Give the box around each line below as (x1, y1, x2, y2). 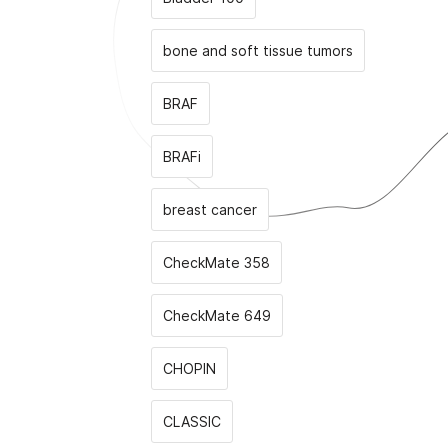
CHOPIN (163, 360, 216, 377)
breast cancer (163, 201, 257, 218)
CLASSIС (163, 413, 221, 430)
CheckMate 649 (163, 307, 271, 324)
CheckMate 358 (163, 254, 270, 271)
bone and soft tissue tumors (163, 42, 353, 59)
